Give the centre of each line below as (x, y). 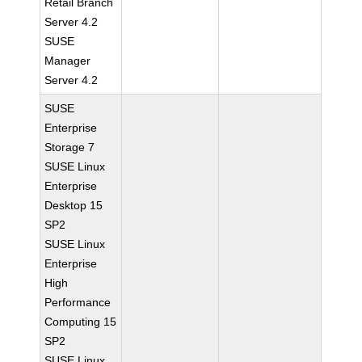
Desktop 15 (74, 205)
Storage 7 (70, 147)
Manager (68, 61)
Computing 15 (81, 322)
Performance (78, 302)
